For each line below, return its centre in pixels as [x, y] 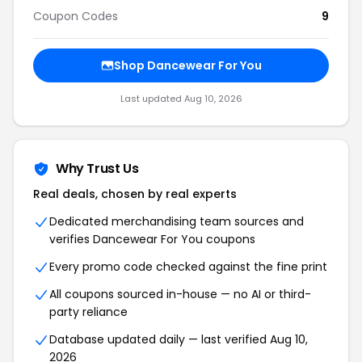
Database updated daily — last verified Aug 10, [179, 339]
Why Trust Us [97, 168]
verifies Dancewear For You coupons [152, 239]
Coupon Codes [76, 16]
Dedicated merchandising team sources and [177, 221]
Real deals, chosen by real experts [135, 194]
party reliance [88, 312]
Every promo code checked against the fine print [188, 267]
